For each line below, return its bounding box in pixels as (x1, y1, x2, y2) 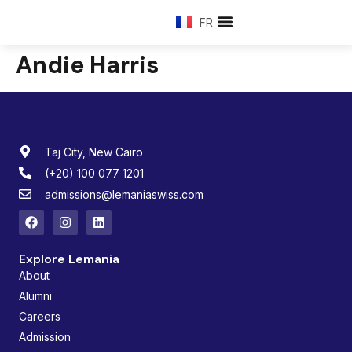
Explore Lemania (19, 250, 119, 267)
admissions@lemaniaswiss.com (45, 187, 203, 201)
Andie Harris (16, 49, 159, 80)
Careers (19, 309, 60, 323)
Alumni (19, 288, 52, 302)
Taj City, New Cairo (45, 145, 143, 159)
